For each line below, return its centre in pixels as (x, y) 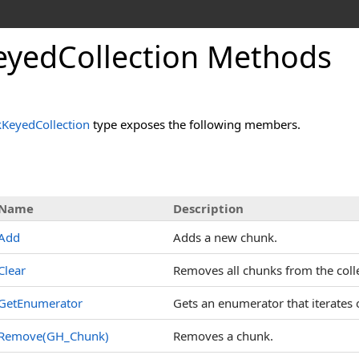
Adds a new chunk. (225, 237)
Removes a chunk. (223, 336)
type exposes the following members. (195, 124)
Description (208, 208)
